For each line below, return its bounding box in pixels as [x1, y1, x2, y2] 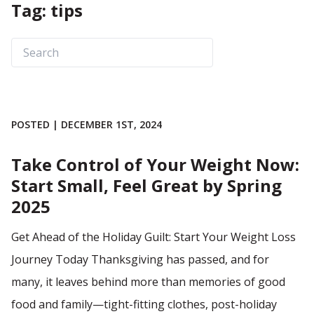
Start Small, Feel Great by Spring [11, 174, 282, 197]
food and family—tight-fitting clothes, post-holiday [11, 296, 277, 312]
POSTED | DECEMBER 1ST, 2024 [11, 118, 162, 131]
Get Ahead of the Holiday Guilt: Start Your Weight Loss [11, 229, 296, 245]
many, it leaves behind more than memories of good [11, 274, 285, 289]
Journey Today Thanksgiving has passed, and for [11, 252, 269, 267]
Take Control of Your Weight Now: [11, 153, 299, 176]
